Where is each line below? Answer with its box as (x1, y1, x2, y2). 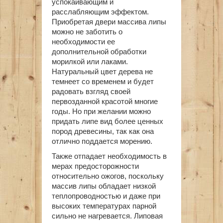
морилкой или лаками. (52, 57, 128, 66)
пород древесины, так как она (52, 127, 154, 135)
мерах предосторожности (52, 162, 139, 170)
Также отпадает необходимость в (52, 152, 167, 160)
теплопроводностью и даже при (52, 192, 160, 200)
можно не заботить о (52, 27, 122, 36)
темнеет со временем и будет (52, 77, 154, 86)
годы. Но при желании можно (52, 107, 151, 115)
